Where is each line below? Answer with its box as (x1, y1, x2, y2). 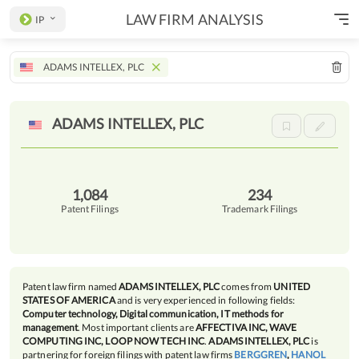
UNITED (273, 280, 310, 292)
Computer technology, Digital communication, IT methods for (22, 308, 284, 320)
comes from (220, 280, 274, 292)
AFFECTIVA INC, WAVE (195, 321, 296, 333)
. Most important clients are (78, 321, 196, 333)
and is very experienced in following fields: (115, 294, 296, 306)
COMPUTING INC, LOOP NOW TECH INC (22, 335, 205, 347)
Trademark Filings (221, 202, 298, 215)
